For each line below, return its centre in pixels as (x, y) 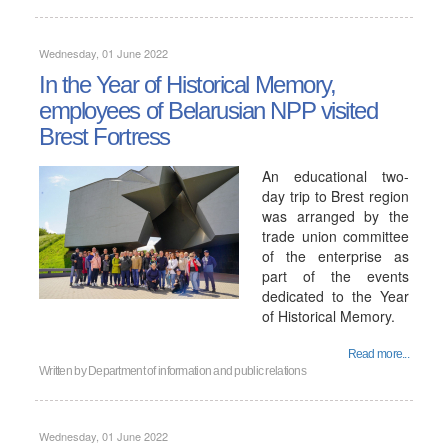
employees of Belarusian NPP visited (208, 110)
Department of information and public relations (197, 371)
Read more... (378, 354)
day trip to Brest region (335, 196)
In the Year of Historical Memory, (187, 84)
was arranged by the (335, 216)
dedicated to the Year (335, 296)
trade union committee (335, 236)
